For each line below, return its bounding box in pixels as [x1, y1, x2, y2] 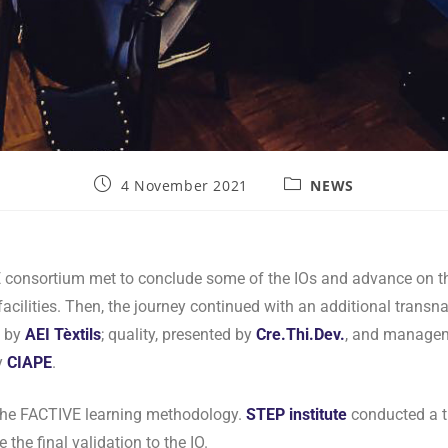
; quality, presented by [101, 325, 256, 345]
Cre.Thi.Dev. [256, 325, 345, 345]
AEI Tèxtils [25, 325, 101, 345]
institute [285, 405, 347, 425]
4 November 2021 [120, 176, 248, 196]
